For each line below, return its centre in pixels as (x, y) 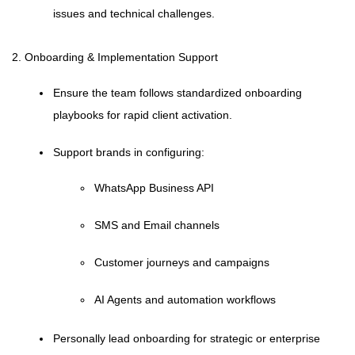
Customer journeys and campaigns (182, 262)
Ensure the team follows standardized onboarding (177, 93)
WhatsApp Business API (154, 188)
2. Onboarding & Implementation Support (115, 57)
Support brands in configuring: (129, 152)
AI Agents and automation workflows (185, 300)
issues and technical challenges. (134, 13)
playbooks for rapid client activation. (143, 115)
